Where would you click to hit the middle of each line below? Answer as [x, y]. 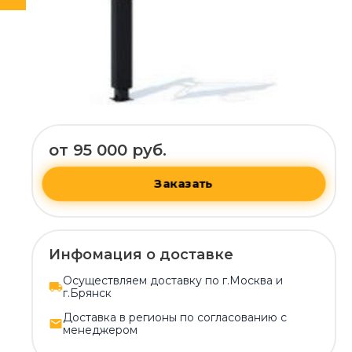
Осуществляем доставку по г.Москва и [173, 280]
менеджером [100, 330]
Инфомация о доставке [141, 254]
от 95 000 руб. [108, 150]
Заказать [184, 184]
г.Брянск [87, 293]
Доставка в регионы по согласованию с [175, 317]
